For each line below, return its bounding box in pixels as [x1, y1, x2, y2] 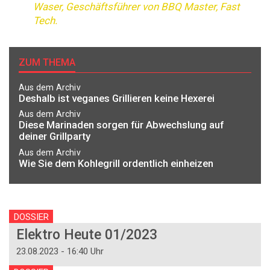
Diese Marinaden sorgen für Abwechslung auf [19, 119, 224, 131]
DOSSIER [13, 211, 49, 222]
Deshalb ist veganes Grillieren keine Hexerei [19, 92, 215, 105]
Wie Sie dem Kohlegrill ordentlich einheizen [19, 157, 213, 169]
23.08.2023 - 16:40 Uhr [16, 245, 104, 257]
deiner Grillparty [19, 130, 90, 143]
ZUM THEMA [19, 57, 75, 69]
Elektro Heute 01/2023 [16, 227, 157, 243]
